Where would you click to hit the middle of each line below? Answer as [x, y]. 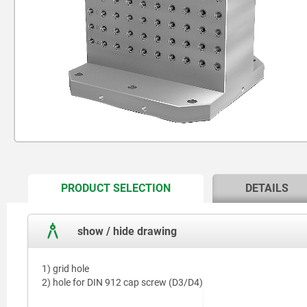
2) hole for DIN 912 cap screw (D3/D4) [122, 282]
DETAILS [267, 188]
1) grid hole [65, 269]
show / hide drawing [126, 231]
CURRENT [191, 187]
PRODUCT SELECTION [116, 188]
